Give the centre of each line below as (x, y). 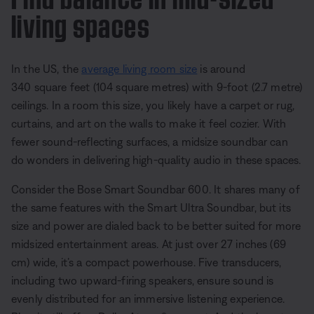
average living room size (139, 69)
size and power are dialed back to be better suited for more (156, 226)
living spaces (81, 23)
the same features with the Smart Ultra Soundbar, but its (151, 207)
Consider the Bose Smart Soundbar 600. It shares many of (156, 189)
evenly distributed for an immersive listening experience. (148, 299)
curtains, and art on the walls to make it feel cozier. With (149, 123)
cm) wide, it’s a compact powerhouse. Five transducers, (146, 262)
